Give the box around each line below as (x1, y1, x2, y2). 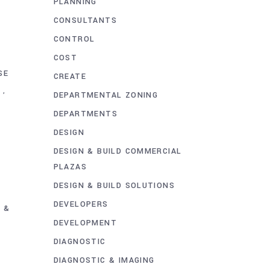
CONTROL (53, 33, 95, 45)
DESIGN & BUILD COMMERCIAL (53, 145, 182, 157)
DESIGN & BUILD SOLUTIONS (53, 180, 175, 191)
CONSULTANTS (53, 14, 117, 26)
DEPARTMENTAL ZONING (53, 89, 159, 101)
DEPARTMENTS (53, 108, 118, 119)
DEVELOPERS (53, 198, 108, 210)
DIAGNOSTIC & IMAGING (53, 254, 155, 266)
